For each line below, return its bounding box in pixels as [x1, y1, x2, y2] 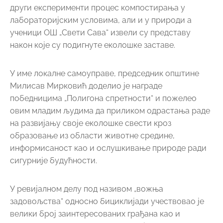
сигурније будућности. [10, 155, 97, 165]
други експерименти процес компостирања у [10, 2, 185, 12]
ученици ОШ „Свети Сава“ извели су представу [10, 27, 191, 37]
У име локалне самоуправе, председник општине [10, 68, 199, 78]
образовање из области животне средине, [10, 130, 175, 140]
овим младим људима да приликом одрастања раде [10, 106, 210, 115]
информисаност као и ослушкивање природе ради [10, 143, 207, 153]
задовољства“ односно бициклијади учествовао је [10, 196, 204, 206]
